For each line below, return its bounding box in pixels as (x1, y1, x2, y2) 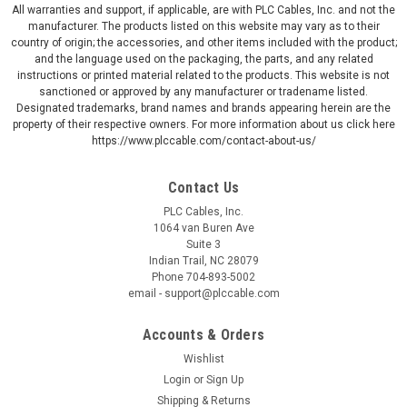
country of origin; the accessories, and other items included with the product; (10, 36, 397, 50)
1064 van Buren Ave (153, 222, 254, 235)
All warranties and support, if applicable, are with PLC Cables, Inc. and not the (12, 4, 395, 17)
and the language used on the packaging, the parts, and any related (34, 53, 373, 66)
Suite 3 (186, 238, 221, 252)
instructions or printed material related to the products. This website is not (17, 69, 390, 83)
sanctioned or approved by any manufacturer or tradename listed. (39, 85, 368, 99)
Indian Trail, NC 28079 (148, 254, 259, 268)
